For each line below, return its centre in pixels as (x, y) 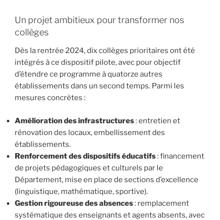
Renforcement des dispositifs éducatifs (85, 156)
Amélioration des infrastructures (74, 121)
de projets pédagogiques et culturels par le (89, 168)
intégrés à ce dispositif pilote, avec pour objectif (98, 63)
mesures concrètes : (50, 98)
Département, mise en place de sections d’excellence (107, 179)
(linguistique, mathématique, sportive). (81, 191)
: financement (180, 156)
